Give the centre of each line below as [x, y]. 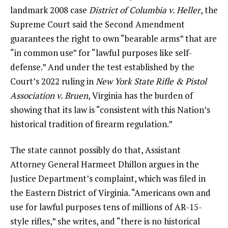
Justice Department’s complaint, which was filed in [108, 179]
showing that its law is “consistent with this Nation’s [110, 109]
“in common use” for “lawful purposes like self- [101, 52]
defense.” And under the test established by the [102, 67]
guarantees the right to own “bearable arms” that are [113, 38]
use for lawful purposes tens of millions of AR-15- [106, 207]
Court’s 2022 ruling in [53, 81]
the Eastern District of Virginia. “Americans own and [110, 193]
